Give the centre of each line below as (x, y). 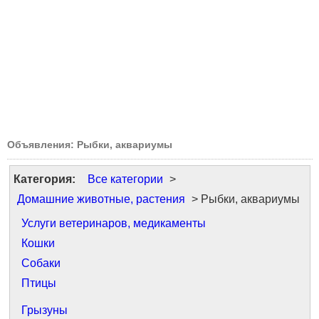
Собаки (41, 263)
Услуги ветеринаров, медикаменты (114, 223)
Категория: (45, 179)
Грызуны (45, 310)
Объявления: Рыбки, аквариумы (90, 145)
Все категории (125, 179)
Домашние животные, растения (101, 199)
